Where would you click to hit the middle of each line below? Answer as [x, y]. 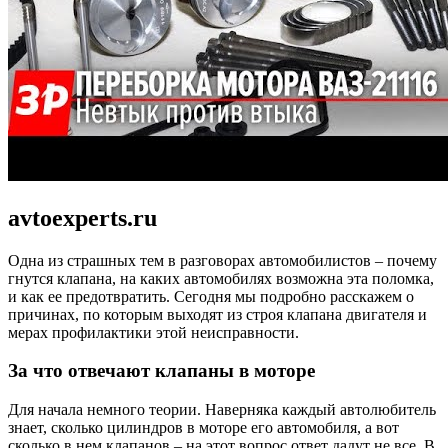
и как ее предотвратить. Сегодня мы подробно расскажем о [211, 296]
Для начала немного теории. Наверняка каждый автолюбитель [222, 410]
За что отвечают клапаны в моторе [161, 371]
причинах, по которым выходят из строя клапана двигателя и [217, 314]
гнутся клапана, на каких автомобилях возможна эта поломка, [221, 278]
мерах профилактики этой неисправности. [153, 332]
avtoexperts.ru [82, 217]
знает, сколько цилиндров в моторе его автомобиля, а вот [203, 428]
